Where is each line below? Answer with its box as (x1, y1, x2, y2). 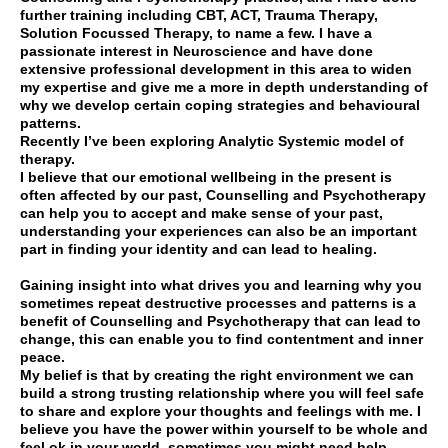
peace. (20, 349, 65, 366)
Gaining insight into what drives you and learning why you (20, 277, 422, 294)
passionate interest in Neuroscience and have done (20, 43, 373, 60)
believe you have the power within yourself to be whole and (20, 421, 428, 438)
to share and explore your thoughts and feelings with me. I (20, 403, 421, 420)
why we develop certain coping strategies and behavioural (20, 97, 420, 114)
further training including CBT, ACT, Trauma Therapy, (20, 7, 378, 24)
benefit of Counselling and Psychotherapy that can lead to (20, 313, 421, 330)
